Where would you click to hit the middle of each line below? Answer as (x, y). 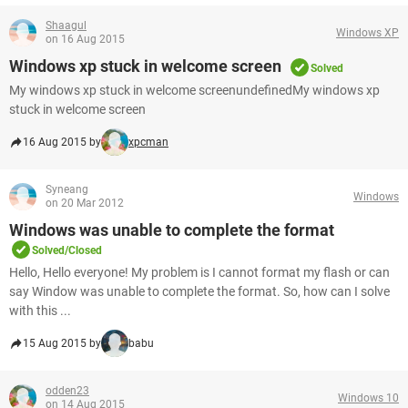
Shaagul (66, 25)
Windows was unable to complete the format (172, 230)
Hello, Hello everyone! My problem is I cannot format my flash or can (199, 272)
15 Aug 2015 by (62, 343)
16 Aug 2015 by (62, 142)
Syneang (67, 189)
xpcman (148, 142)
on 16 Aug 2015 (85, 39)
